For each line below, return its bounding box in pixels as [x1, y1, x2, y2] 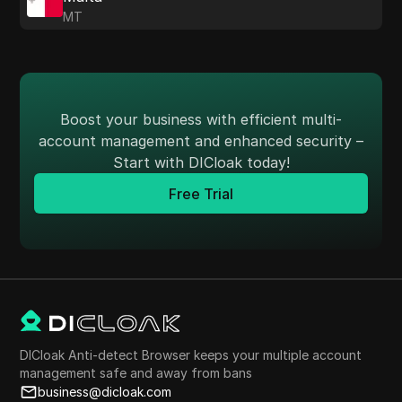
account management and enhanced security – [39, 132, 363, 151]
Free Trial [169, 184, 233, 203]
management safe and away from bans [20, 365, 253, 381]
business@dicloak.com [38, 384, 172, 400]
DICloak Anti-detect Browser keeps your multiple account [20, 347, 363, 363]
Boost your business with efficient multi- [60, 110, 342, 129]
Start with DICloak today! [112, 153, 290, 172]
